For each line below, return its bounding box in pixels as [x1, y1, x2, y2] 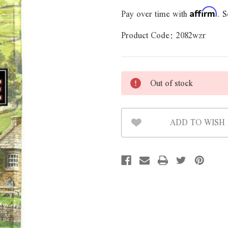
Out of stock [150, 73, 193, 93]
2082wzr [176, 26, 206, 45]
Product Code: [121, 26, 174, 45]
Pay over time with [121, 5, 190, 23]
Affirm [190, 6, 217, 17]
